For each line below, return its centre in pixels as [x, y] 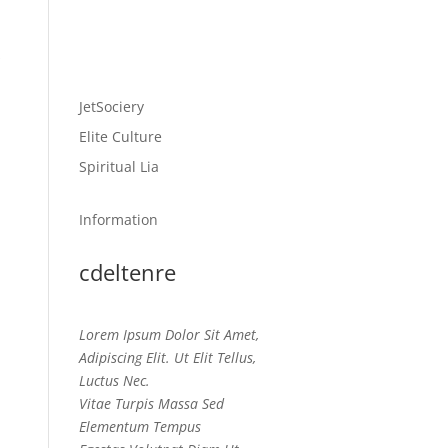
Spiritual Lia [118, 166]
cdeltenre [127, 272]
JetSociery [111, 106]
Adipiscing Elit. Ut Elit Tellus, [167, 357]
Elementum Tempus [139, 426]
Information [118, 219]
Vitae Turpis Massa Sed [151, 403]
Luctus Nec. [114, 380]
